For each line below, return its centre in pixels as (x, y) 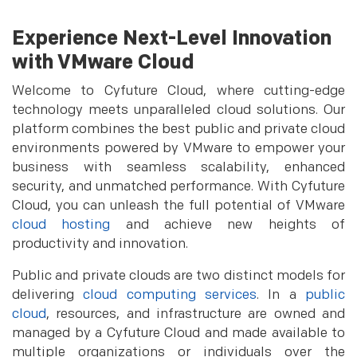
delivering (48, 295)
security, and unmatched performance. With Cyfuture (178, 186)
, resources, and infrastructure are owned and (196, 314)
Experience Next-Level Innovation (172, 39)
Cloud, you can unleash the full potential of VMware (178, 206)
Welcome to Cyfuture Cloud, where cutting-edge (178, 91)
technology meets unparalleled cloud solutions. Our (178, 110)
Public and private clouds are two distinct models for (178, 276)
